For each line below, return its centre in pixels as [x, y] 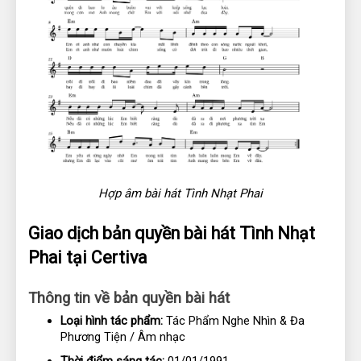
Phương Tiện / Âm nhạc [123, 337]
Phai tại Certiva [87, 257]
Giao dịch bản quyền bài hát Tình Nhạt [172, 233]
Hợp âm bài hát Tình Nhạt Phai [180, 193]
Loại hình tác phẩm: [112, 321]
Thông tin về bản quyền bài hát [129, 298]
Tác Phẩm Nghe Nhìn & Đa [234, 321]
